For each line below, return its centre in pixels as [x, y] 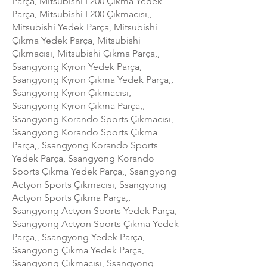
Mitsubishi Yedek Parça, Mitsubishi [85, 27]
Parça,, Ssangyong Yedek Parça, [78, 237]
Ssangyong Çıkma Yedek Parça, [78, 250]
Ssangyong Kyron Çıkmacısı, [72, 92]
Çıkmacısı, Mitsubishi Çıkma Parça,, [86, 53]
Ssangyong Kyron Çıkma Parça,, [78, 105]
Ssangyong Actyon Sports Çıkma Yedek [95, 223]
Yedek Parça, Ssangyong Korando [83, 158]
